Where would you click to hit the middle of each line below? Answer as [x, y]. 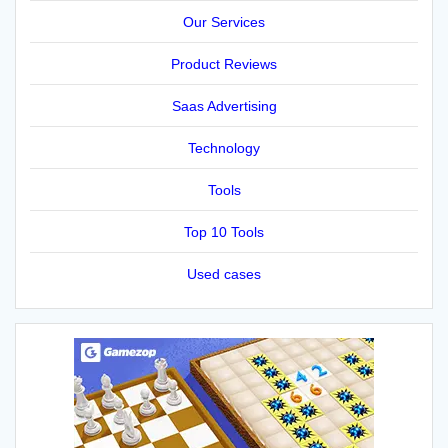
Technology [224, 147]
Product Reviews [224, 63]
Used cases [224, 273]
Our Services [224, 21]
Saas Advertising [224, 105]
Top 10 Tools [224, 231]
